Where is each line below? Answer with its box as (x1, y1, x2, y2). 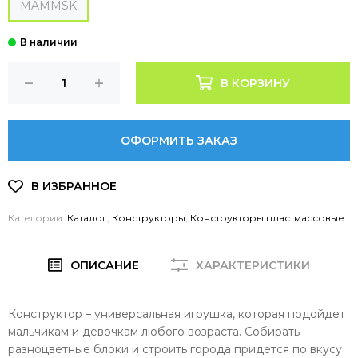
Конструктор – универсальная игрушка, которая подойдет (8, 306, 345, 321)
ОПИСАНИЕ (70, 257, 140, 272)
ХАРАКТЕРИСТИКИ (196, 257, 311, 272)
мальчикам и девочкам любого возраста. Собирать (8, 324, 300, 339)
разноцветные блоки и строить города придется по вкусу (8, 341, 342, 356)
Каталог (67, 211, 107, 224)
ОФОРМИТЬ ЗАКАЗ (121, 133, 237, 148)
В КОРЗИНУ (220, 75, 290, 90)
